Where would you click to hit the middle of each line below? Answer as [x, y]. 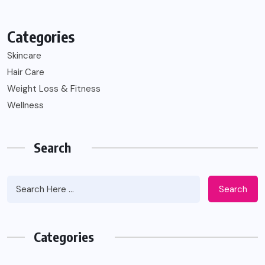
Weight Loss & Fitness [54, 89]
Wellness [25, 105]
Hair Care [26, 72]
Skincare [24, 56]
